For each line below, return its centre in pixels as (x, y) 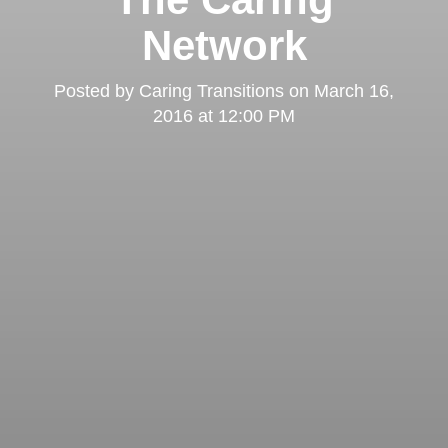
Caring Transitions (211, 90)
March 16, (354, 90)
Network (224, 45)
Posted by (96, 90)
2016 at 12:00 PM (224, 115)
